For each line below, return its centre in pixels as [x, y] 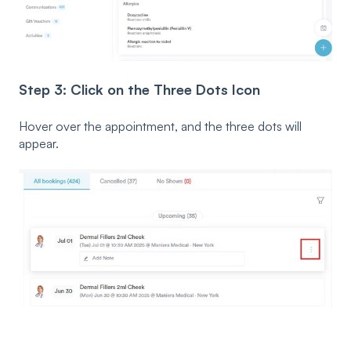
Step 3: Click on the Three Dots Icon [139, 89]
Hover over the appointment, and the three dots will [160, 127]
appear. [39, 144]
